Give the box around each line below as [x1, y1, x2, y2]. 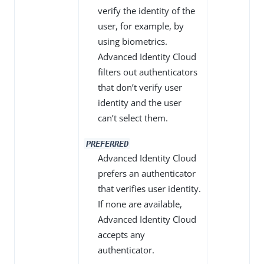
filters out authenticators [98, 66, 197, 78]
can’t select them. [98, 112, 168, 124]
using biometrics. [98, 35, 167, 48]
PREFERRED [85, 138, 128, 148]
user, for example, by [98, 20, 184, 32]
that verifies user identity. [98, 183, 201, 195]
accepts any [98, 229, 145, 241]
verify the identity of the [98, 5, 195, 17]
